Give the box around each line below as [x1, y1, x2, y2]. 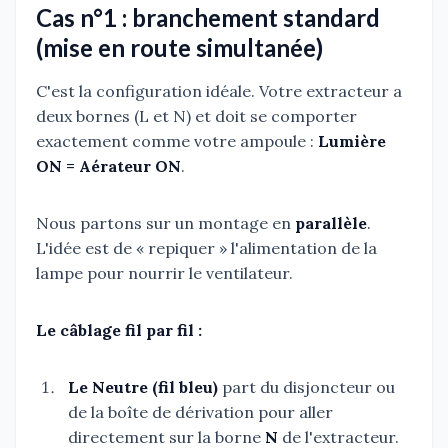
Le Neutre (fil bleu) [68, 376, 218, 397]
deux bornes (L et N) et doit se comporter [36, 105, 357, 126]
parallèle [295, 212, 367, 233]
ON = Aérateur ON [36, 155, 181, 176]
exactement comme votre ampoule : [36, 130, 318, 151]
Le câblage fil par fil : [36, 319, 202, 340]
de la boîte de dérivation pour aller [68, 401, 333, 422]
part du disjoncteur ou [218, 376, 395, 397]
